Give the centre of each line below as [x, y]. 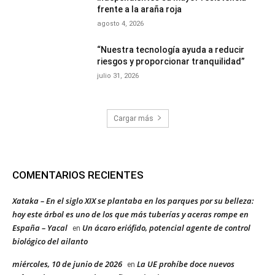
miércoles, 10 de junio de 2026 [67, 264]
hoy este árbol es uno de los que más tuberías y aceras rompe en [130, 214]
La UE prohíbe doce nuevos [186, 264]
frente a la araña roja [140, 9]
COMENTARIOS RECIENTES [78, 175]
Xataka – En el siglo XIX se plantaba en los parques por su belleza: [133, 200]
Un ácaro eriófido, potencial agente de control [166, 227]
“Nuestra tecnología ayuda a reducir [171, 49]
